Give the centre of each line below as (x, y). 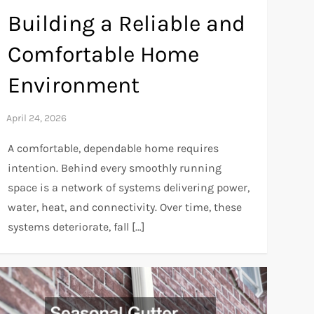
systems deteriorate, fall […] (76, 227)
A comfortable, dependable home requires (113, 149)
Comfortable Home (103, 55)
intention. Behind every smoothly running (114, 168)
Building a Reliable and (126, 24)
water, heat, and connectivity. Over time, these (124, 207)
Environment (73, 86)
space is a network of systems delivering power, (128, 188)
